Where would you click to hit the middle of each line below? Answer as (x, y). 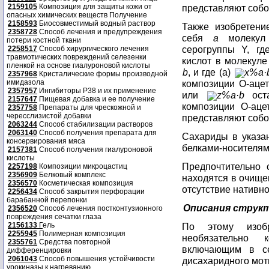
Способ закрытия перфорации (91, 192)
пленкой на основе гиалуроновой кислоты (78, 65)
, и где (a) (211, 72)
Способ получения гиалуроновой (95, 150)
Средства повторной (74, 242)
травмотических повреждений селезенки (77, 57)
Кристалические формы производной (102, 74)
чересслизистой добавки (49, 116)
